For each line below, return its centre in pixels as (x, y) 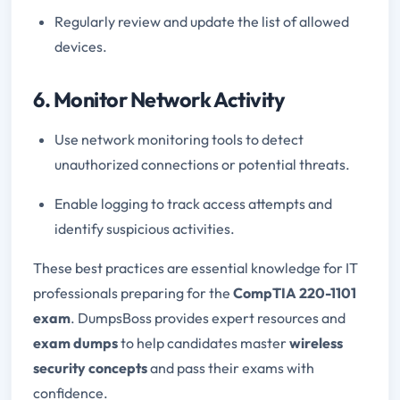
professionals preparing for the (133, 292)
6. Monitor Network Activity (159, 99)
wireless (316, 342)
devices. (81, 46)
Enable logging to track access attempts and (193, 203)
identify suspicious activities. (145, 228)
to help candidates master (204, 342)
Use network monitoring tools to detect (179, 139)
